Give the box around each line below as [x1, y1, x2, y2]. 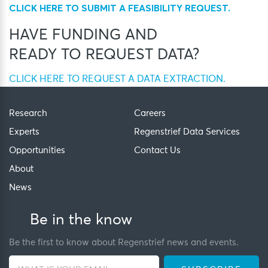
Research [9, 108, 47, 118]
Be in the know [30, 212, 132, 227]
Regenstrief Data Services [134, 127, 240, 136]
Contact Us [134, 145, 181, 155]
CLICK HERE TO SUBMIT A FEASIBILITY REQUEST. [9, 1, 230, 14]
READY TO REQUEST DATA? [9, 47, 199, 62]
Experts [9, 127, 39, 136]
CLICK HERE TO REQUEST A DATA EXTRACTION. [9, 74, 226, 84]
